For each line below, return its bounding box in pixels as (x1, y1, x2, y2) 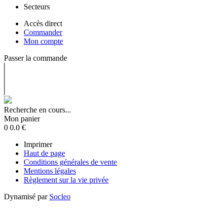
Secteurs (24, 2, 50, 11)
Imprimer (24, 140, 52, 148)
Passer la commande (4, 54, 67, 62)
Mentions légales (24, 167, 76, 175)
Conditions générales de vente (24, 158, 117, 166)
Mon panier (4, 114, 40, 123)
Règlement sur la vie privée (24, 176, 109, 184)
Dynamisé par (4, 192, 49, 201)
